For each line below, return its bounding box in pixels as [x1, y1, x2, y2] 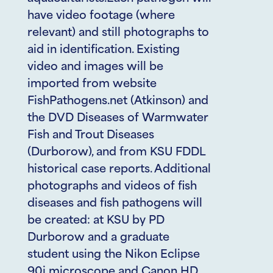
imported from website [27, 79, 157, 90]
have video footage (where [27, 10, 175, 22]
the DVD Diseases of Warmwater [27, 113, 208, 124]
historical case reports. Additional [27, 164, 211, 175]
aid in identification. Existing [27, 44, 180, 56]
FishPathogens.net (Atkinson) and [27, 96, 208, 107]
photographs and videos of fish [27, 181, 197, 193]
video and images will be [27, 62, 163, 73]
